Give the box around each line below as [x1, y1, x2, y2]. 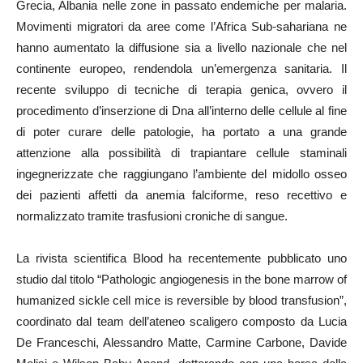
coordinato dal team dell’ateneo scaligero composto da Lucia [16, 314, 347, 328]
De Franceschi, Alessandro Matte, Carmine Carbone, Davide [16, 335, 347, 349]
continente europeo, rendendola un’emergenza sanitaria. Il [16, 62, 347, 75]
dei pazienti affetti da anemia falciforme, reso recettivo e [16, 188, 347, 202]
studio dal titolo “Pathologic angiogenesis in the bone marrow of [16, 272, 347, 286]
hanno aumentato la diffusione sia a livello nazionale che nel [16, 41, 347, 54]
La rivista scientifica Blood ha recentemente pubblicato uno [16, 251, 347, 265]
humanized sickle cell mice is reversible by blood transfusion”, [16, 293, 347, 307]
